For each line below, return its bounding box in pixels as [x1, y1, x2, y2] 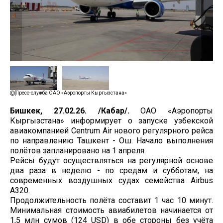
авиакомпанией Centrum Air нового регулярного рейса [10, 126, 213, 136]
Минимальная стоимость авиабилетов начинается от [10, 206, 213, 216]
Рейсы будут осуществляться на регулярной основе [10, 156, 213, 166]
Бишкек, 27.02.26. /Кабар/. [10, 106, 129, 116]
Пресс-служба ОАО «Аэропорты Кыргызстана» [15, 90, 127, 96]
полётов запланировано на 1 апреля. [10, 146, 146, 156]
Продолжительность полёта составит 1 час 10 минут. [10, 196, 213, 206]
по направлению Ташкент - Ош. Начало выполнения [10, 136, 213, 146]
